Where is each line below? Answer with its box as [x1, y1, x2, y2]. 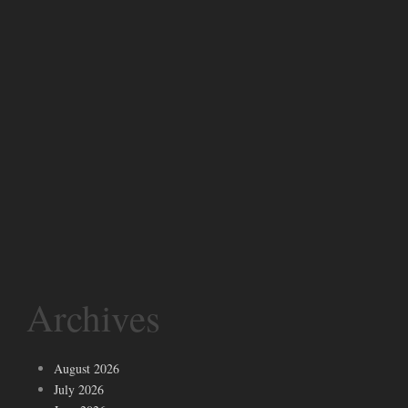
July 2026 [54, 381, 104, 399]
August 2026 [54, 360, 119, 378]
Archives [26, 292, 160, 343]
